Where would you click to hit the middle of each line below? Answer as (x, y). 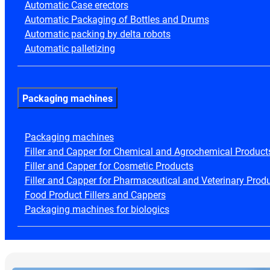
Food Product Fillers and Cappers (95, 195)
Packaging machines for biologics (97, 209)
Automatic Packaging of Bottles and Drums (117, 20)
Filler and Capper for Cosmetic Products (109, 166)
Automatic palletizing (70, 49)
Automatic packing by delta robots (97, 34)
